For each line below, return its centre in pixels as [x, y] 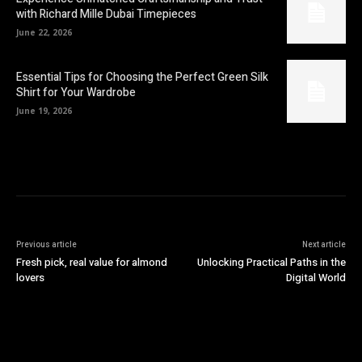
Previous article [46, 244]
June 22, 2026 [44, 32]
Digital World [316, 277]
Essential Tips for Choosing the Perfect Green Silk [142, 77]
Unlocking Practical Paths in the [271, 262]
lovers [30, 277]
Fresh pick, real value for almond [92, 262]
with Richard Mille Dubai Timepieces [106, 14]
